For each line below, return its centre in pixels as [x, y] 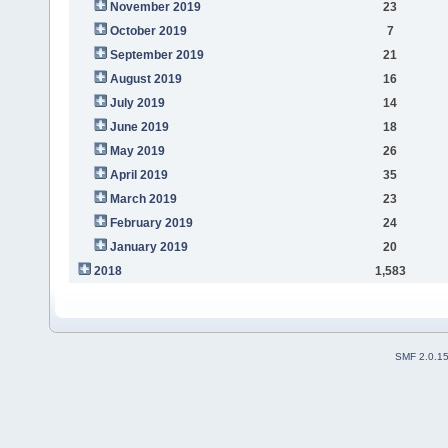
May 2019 [137, 150]
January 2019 [148, 246]
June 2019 [139, 126]
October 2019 [148, 30]
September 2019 [156, 54]
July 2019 [137, 102]
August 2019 [145, 78]
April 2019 [138, 174]
